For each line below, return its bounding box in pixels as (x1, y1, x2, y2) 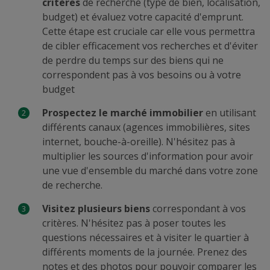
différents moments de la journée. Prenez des (42, 245, 247, 259)
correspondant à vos (150, 202, 246, 215)
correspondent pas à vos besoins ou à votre (42, 68, 241, 81)
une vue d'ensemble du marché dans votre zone (42, 164, 258, 177)
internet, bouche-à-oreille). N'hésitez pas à (42, 135, 235, 148)
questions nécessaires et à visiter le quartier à (42, 231, 249, 244)
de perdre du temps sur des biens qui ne (42, 54, 224, 67)
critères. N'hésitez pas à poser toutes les (42, 216, 226, 230)
